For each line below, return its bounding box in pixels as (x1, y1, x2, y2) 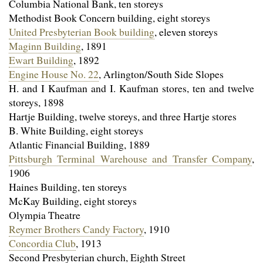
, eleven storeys (154, 24, 218, 39)
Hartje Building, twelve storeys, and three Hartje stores (9, 109, 237, 123)
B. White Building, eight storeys (9, 123, 143, 137)
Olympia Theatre (9, 207, 80, 222)
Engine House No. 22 (9, 66, 99, 81)
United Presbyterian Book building (9, 24, 154, 39)
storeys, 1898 (9, 95, 64, 109)
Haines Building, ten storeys (9, 179, 127, 194)
